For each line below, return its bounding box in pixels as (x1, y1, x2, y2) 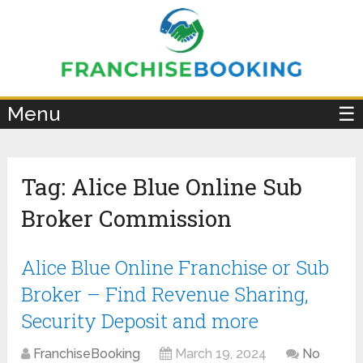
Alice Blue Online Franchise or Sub (21, 254, 330, 281)
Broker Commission (21, 203, 233, 234)
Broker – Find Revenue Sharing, (21, 281, 310, 308)
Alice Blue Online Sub (71, 172, 303, 203)
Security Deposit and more (21, 308, 259, 335)
